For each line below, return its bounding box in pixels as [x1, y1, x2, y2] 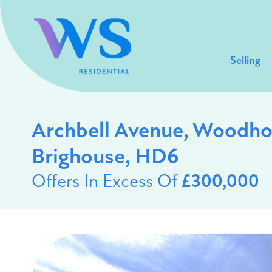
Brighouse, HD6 [32, 147, 178, 169]
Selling [230, 55, 260, 67]
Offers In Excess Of [32, 173, 181, 192]
